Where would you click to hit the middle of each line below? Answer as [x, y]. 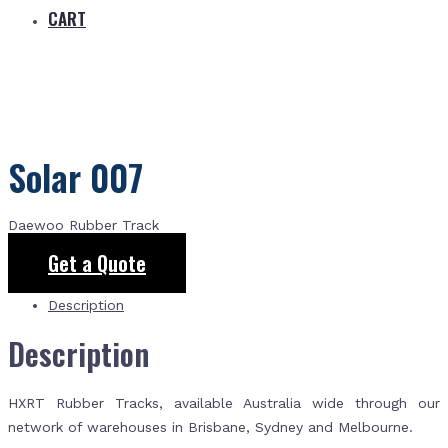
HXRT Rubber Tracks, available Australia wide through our [224, 403]
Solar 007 [75, 177]
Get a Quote [97, 263]
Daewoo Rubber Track [83, 225]
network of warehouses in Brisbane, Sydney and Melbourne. [210, 427]
